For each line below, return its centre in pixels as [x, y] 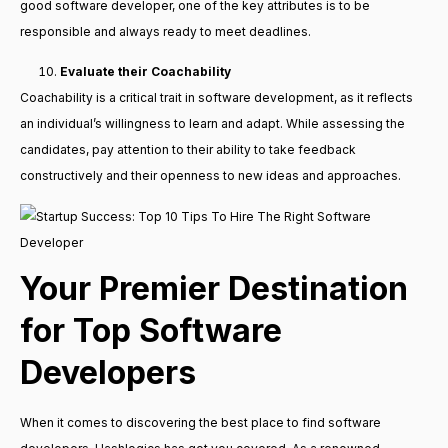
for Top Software [151, 330]
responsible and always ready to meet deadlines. [167, 32]
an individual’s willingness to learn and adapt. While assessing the [212, 124]
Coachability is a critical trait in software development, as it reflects [216, 98]
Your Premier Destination [214, 288]
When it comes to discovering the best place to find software [200, 422]
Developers [108, 372]
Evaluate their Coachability [147, 72]
